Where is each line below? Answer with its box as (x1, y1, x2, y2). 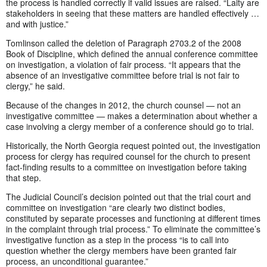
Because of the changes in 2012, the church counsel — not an (6, 98, 241, 111)
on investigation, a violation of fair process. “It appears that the (6, 58, 241, 70)
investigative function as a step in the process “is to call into (6, 233, 229, 246)
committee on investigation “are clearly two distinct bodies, (6, 201, 225, 213)
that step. (6, 171, 41, 184)
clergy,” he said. (6, 79, 65, 92)
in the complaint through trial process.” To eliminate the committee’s (6, 222, 260, 235)
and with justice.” (6, 17, 69, 30)
